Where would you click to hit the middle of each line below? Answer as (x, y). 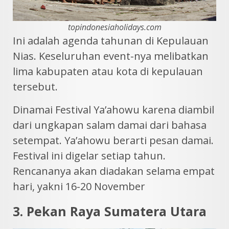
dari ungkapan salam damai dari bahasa (110, 125)
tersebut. (35, 87)
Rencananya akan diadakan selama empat (114, 171)
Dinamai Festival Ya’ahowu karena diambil (113, 110)
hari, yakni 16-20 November (79, 187)
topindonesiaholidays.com (114, 27)
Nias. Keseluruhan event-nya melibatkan (111, 56)
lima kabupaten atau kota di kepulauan (108, 72)
